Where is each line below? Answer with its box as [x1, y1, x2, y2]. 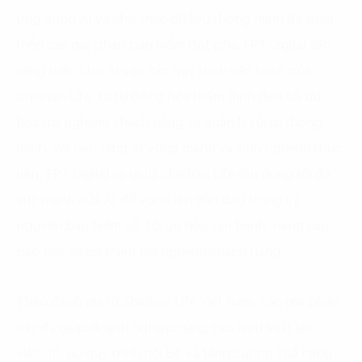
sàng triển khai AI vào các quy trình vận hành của [16, 65, 311, 78]
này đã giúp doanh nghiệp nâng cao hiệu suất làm [16, 322, 316, 335]
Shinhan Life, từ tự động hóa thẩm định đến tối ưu [16, 90, 321, 104]
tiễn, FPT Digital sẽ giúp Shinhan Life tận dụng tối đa [16, 168, 330, 182]
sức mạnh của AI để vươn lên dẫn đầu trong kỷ [16, 194, 299, 208]
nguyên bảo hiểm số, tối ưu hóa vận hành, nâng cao [16, 220, 329, 234]
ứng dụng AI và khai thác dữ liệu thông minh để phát [16, 13, 335, 27]
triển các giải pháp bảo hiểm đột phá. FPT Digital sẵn [16, 39, 330, 53]
